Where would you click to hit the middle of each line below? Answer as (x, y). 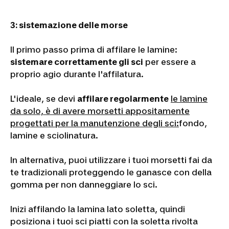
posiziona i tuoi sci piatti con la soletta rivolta (104, 221)
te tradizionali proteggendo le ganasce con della (111, 172)
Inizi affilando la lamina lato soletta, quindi (98, 209)
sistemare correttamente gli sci (77, 62)
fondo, (193, 123)
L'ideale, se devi (44, 98)
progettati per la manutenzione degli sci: (95, 123)
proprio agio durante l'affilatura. (77, 74)
